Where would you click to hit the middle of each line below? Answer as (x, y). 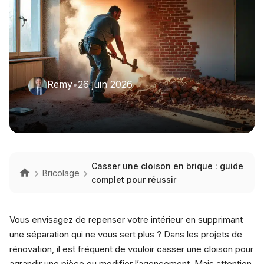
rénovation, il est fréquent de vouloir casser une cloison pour (131, 249)
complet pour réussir (134, 179)
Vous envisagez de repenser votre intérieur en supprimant (126, 220)
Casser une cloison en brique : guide (167, 166)
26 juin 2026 (105, 84)
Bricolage (61, 173)
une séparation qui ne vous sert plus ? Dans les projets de (126, 234)
